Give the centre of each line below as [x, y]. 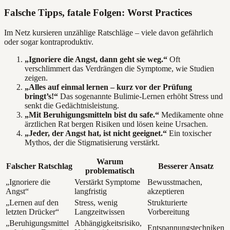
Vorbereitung [168, 212]
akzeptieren [166, 191]
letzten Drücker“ [32, 212]
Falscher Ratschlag [39, 166]
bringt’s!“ [41, 96]
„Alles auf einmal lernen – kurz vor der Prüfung [108, 87]
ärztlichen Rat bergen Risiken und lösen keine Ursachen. [116, 124]
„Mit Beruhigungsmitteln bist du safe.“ [92, 114]
